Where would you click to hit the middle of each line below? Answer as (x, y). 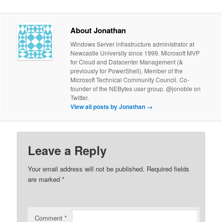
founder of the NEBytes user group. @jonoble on (136, 88)
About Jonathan (98, 30)
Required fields (168, 169)
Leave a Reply (67, 150)
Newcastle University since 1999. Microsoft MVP (135, 53)
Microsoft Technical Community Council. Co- (130, 79)
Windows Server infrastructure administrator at (133, 44)
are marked (45, 179)
